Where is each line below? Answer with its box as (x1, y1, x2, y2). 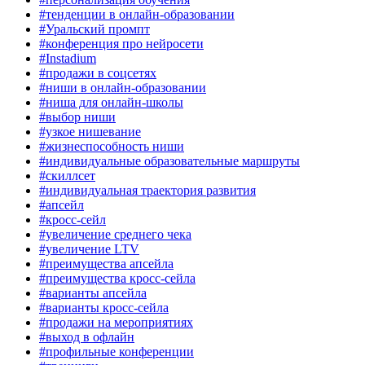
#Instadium (39, 51, 96, 65)
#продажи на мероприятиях (39, 315, 193, 329)
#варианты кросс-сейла (39, 301, 169, 314)
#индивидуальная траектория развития (39, 183, 256, 197)
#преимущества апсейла (39, 257, 174, 270)
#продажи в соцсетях (39, 66, 156, 80)
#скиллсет (39, 169, 95, 182)
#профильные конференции (39, 345, 194, 358)
